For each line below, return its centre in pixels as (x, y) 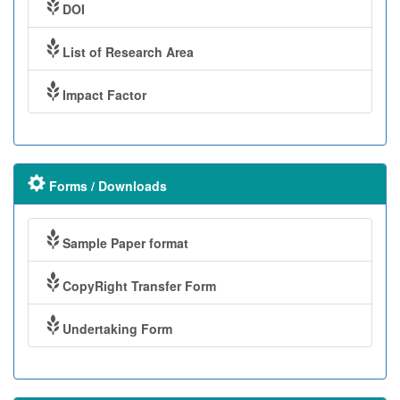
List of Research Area (128, 52)
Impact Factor (104, 95)
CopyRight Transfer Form (139, 286)
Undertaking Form (117, 329)
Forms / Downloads (106, 186)
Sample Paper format (125, 243)
